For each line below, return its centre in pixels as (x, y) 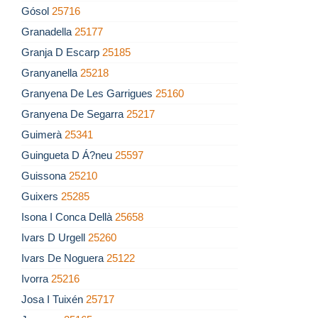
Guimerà (43, 135)
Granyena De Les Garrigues (88, 94)
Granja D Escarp (62, 53)
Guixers (41, 197)
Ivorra (36, 279)
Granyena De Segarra (74, 114)
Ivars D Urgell (55, 238)
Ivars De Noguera (64, 258)
